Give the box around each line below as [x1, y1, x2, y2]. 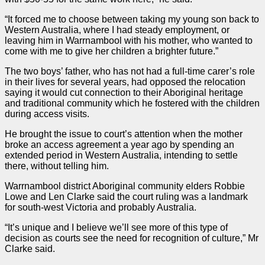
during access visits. [5, 108, 89, 119]
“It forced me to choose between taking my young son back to [5, 14, 259, 24]
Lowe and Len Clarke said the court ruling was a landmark [5, 191, 248, 202]
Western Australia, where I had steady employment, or [5, 24, 230, 35]
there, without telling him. [5, 160, 109, 171]
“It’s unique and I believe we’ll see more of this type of [5, 222, 228, 232]
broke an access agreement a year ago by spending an [5, 139, 234, 150]
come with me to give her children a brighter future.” [5, 46, 218, 56]
